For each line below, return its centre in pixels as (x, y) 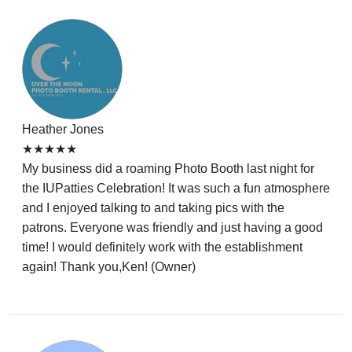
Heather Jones (63, 129)
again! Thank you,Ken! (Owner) (109, 267)
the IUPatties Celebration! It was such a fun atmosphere (176, 188)
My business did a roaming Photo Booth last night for (168, 169)
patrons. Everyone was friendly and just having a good (172, 227)
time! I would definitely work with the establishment (162, 247)
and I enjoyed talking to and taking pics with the (153, 208)
